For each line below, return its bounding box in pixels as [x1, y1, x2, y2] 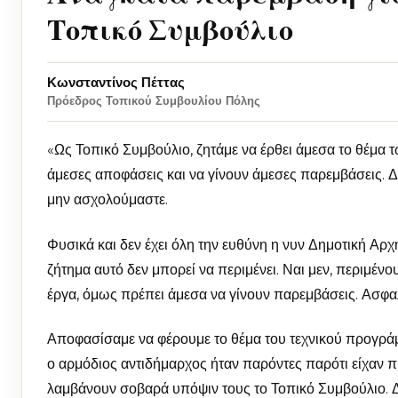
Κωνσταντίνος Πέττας [47, 74, 185, 92]
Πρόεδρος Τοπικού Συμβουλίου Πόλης [47, 93, 260, 108]
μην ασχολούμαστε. [47, 191, 168, 209]
